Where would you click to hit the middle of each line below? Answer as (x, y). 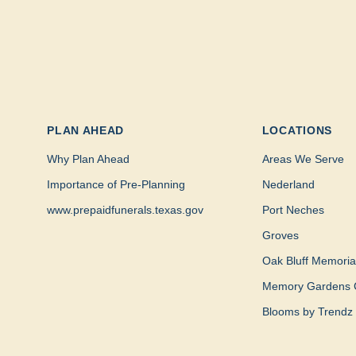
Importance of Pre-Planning (116, 185)
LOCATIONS (297, 131)
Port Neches (293, 210)
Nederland (288, 185)
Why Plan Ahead (89, 159)
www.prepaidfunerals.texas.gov (126, 210)
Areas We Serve (303, 159)
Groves (280, 236)
